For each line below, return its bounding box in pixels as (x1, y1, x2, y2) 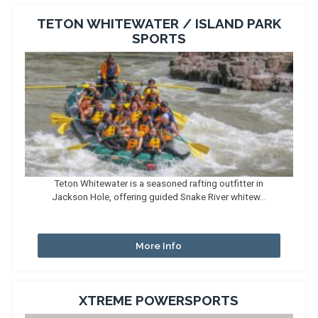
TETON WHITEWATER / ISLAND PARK (36, 16, 281, 31)
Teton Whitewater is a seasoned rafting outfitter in (54, 177, 264, 189)
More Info (136, 240, 182, 251)
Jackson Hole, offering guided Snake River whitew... (51, 191, 266, 202)
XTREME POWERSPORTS (79, 292, 239, 308)
